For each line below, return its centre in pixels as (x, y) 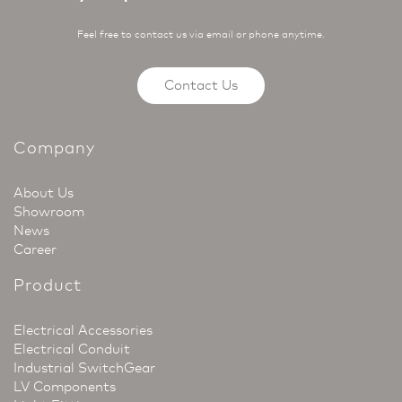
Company (54, 149)
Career (35, 250)
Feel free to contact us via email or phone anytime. (201, 35)
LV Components (65, 387)
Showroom (49, 212)
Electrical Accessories (83, 331)
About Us (44, 193)
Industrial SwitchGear (84, 368)
